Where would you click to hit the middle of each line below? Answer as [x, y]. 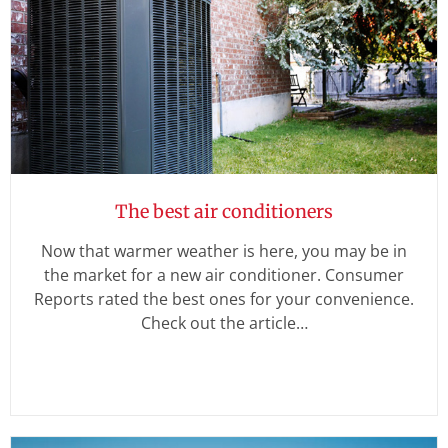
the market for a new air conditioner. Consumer [224, 275]
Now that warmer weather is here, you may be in [224, 251]
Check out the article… [224, 323]
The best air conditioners [224, 212]
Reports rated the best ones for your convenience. [224, 299]
